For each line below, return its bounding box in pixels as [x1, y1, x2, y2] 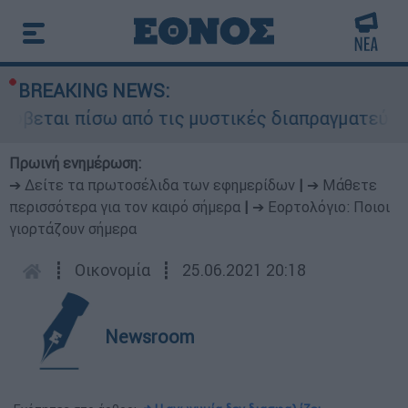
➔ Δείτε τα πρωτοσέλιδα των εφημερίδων [9, 176, 295, 194]
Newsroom [105, 325, 195, 348]
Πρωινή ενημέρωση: [9, 154, 141, 172]
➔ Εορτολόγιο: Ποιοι [252, 198, 390, 216]
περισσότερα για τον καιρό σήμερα [9, 198, 240, 216]
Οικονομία [75, 260, 150, 280]
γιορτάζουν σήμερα [9, 219, 137, 238]
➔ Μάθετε [307, 176, 377, 194]
